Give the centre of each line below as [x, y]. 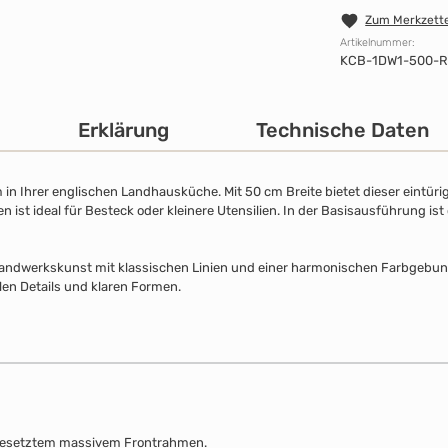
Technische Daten [342, 130]
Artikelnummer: [377, 43]
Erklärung [124, 130]
